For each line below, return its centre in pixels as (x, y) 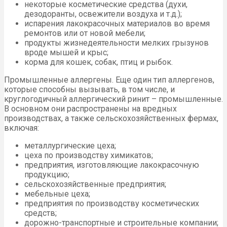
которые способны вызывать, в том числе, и (89, 90)
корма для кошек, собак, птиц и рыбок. (99, 62)
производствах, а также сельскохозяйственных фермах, (111, 119)
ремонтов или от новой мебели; (85, 33)
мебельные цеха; (57, 194)
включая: (22, 128)
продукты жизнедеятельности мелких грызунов (117, 43)
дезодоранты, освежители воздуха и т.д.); (103, 14)
